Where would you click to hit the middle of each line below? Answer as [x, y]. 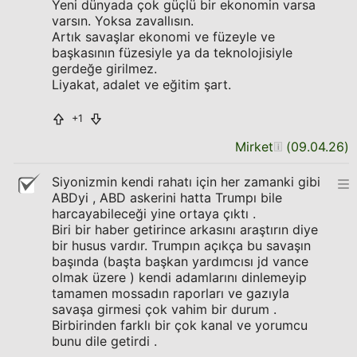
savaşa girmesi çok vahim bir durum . [164, 309]
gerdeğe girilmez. [104, 69]
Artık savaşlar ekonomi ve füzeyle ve [163, 37]
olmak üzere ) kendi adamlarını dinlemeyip [179, 277]
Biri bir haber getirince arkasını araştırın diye [185, 229]
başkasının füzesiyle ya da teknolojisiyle [172, 53]
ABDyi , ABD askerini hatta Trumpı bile [167, 198]
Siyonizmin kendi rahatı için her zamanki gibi [186, 182]
